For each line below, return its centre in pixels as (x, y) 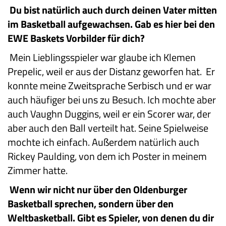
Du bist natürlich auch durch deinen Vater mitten (113, 10)
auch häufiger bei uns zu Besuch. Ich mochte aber (112, 100)
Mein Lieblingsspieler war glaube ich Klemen (103, 58)
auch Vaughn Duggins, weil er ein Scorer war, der (109, 114)
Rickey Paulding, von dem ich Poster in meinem (107, 156)
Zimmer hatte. (38, 171)
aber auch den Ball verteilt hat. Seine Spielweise (108, 128)
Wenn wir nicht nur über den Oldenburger (98, 190)
